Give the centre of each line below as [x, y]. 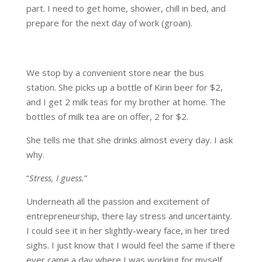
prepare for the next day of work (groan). [109, 23]
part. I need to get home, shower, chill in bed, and [126, 8]
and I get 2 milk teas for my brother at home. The [126, 102]
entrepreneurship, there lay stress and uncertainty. [129, 216]
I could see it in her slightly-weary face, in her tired [127, 231]
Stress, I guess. [56, 178]
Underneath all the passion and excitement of [118, 201]
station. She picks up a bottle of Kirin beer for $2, [124, 87]
